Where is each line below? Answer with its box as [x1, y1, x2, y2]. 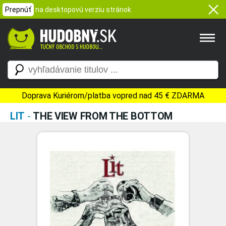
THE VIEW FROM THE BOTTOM [33, 110, 173, 122]
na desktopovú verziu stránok [35, 6, 131, 14]
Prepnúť [5, 6, 31, 14]
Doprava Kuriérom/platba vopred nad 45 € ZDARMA [22, 91, 204, 100]
